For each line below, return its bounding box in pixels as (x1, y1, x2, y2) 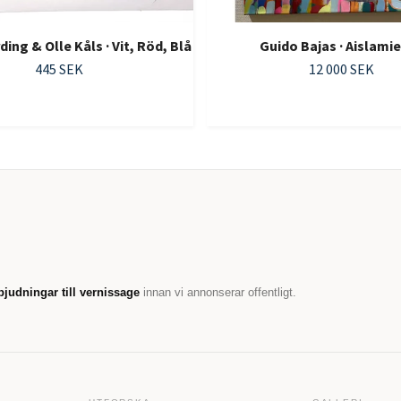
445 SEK (34, 60, 83, 79)
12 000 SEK (309, 60, 374, 79)
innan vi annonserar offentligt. (140, 286, 296, 300)
